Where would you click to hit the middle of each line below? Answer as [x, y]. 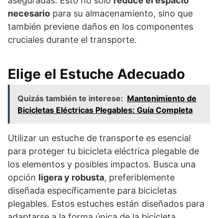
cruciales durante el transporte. [72, 39]
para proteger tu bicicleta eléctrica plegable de [103, 151]
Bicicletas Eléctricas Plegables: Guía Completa [105, 110]
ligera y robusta [71, 177]
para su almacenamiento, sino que [121, 13]
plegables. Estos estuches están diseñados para [106, 203]
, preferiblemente [139, 177]
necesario [29, 13]
